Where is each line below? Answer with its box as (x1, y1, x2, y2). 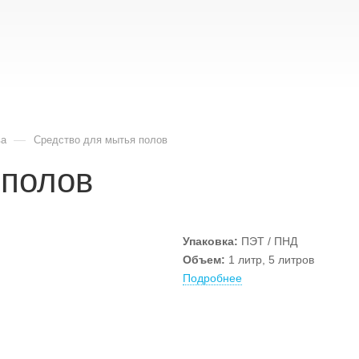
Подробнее (183, 272, 242, 284)
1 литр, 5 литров (225, 253, 314, 266)
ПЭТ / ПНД (238, 235, 297, 248)
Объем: (183, 253, 225, 266)
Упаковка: (183, 235, 238, 248)
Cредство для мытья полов (34, 134, 167, 146)
